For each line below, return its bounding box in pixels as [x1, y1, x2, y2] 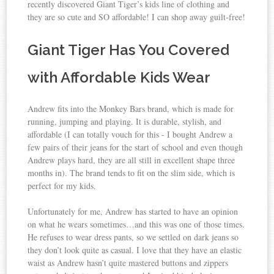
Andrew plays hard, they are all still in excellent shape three [28, 154, 235, 166]
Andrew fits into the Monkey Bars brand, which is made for [28, 103, 234, 115]
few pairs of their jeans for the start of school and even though [28, 141, 243, 154]
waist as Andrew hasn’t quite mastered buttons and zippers [28, 257, 229, 269]
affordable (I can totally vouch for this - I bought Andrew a [28, 128, 233, 141]
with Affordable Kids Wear [28, 68, 211, 87]
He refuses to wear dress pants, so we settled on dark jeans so [28, 231, 239, 243]
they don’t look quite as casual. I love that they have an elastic [28, 244, 242, 256]
